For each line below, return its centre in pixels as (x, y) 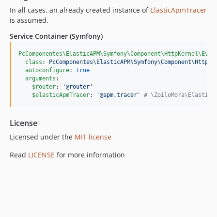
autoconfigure (47, 70)
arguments (40, 78)
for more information (90, 155)
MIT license (93, 137)
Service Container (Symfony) (56, 36)
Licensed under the (42, 137)
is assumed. (29, 20)
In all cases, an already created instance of (80, 10)
